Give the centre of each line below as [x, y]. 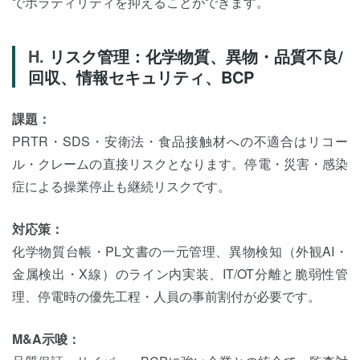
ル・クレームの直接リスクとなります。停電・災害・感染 [180, 164]
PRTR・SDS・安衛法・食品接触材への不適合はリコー [180, 141]
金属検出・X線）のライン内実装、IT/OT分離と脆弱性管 [180, 274]
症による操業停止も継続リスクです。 [121, 186]
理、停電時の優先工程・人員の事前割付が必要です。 [166, 296]
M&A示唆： [46, 339]
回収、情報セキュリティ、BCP [141, 77]
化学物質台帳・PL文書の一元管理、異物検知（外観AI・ [180, 251]
